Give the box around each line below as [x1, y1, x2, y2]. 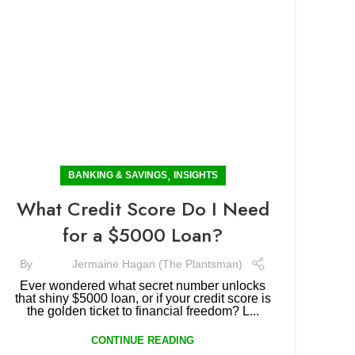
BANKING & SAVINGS [67, 170, 167, 181]
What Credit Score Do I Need [16, 195, 269, 223]
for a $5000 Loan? [63, 221, 223, 249]
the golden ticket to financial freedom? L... [26, 304, 259, 318]
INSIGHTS [173, 170, 218, 181]
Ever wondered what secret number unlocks [20, 279, 265, 292]
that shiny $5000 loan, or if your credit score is [14, 292, 271, 305]
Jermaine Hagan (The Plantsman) [71, 257, 242, 270]
